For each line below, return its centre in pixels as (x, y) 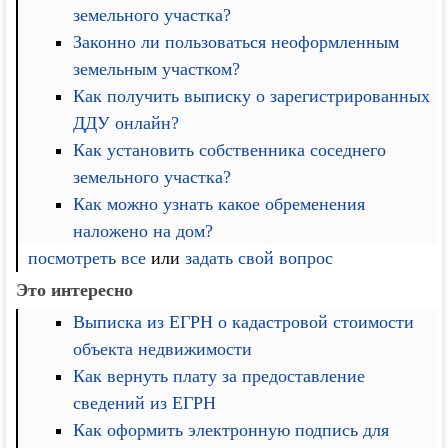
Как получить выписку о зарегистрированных (252, 95)
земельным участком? (157, 68)
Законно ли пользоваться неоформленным (236, 41)
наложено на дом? (143, 230)
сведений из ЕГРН (145, 402)
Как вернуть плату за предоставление (219, 375)
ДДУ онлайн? (126, 122)
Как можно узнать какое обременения (219, 203)
